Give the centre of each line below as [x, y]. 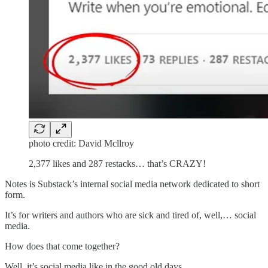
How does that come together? [62, 246]
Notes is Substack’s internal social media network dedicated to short [132, 184]
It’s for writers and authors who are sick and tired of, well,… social [130, 215]
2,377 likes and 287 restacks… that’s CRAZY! [117, 164]
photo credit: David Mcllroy [81, 144]
